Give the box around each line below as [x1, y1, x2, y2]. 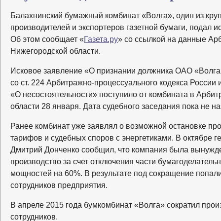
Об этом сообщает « [10, 35, 84, 44]
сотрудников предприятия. [10, 181, 108, 190]
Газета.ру [84, 35, 118, 44]
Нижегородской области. [10, 47, 101, 56]
